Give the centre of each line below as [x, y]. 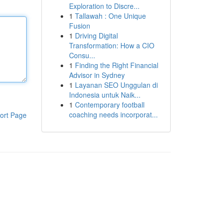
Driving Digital [96, 36]
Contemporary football [110, 105]
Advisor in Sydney [97, 75]
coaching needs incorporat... [113, 114]
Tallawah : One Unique [110, 16]
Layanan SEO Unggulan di [116, 85]
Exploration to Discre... [104, 6]
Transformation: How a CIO [111, 45]
